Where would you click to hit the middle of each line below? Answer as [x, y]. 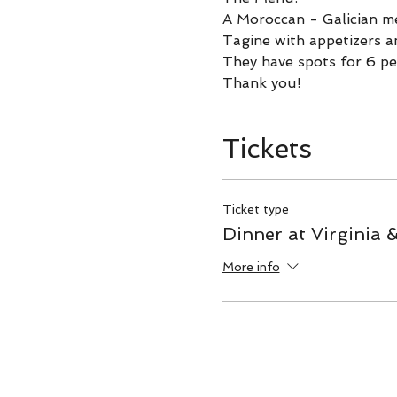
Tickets [267, 148]
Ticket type [255, 209]
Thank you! [261, 83]
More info [251, 267]
